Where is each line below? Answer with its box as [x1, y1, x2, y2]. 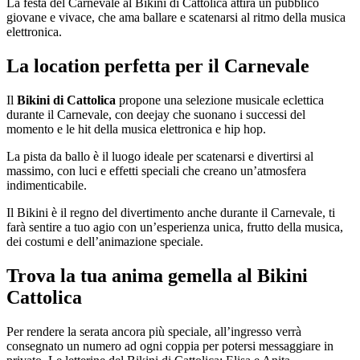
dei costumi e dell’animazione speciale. [6, 234, 203, 248]
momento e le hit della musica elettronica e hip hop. [6, 121, 266, 136]
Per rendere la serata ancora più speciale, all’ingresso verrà [6, 324, 301, 338]
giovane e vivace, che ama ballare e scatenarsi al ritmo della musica [6, 10, 346, 24]
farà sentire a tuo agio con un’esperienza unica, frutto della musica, [6, 219, 343, 234]
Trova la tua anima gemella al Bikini [6, 264, 308, 286]
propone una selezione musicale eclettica [116, 92, 324, 107]
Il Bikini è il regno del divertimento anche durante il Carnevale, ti [6, 205, 335, 219]
